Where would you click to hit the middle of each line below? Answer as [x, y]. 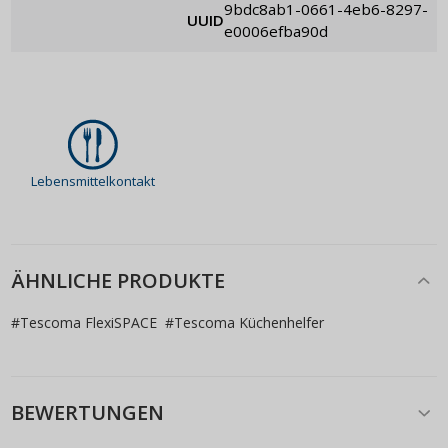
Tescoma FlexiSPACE [88, 322]
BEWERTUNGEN [87, 413]
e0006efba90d [276, 30]
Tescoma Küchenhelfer [249, 322]
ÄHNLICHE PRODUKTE [118, 281]
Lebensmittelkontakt [93, 180]
